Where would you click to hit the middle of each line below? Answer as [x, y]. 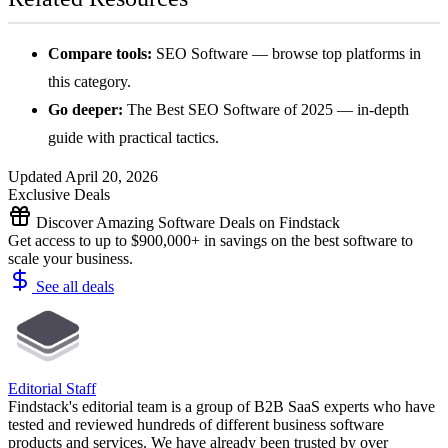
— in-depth [371, 110]
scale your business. [70, 259]
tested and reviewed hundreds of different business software [196, 425]
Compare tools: [100, 54]
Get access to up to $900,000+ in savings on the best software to [210, 241]
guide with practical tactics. [133, 138]
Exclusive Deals [59, 195]
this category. [89, 82]
